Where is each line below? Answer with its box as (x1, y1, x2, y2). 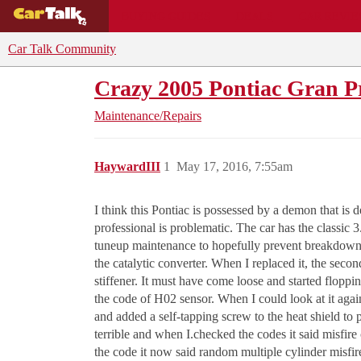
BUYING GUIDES (121, 9, 210, 23)
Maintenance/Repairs (94, 109, 201, 122)
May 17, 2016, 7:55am (176, 160, 293, 173)
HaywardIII (94, 160, 160, 173)
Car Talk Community (8, 42, 116, 56)
